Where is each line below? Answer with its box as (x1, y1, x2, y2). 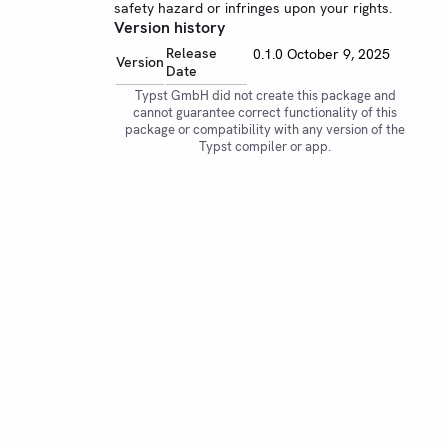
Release (166, 44, 217, 62)
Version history (114, 17, 225, 38)
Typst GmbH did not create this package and (134, 87, 396, 104)
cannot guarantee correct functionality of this (133, 104, 397, 121)
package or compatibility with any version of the (125, 121, 405, 138)
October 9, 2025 (286, 45, 390, 63)
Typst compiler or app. (199, 138, 331, 155)
